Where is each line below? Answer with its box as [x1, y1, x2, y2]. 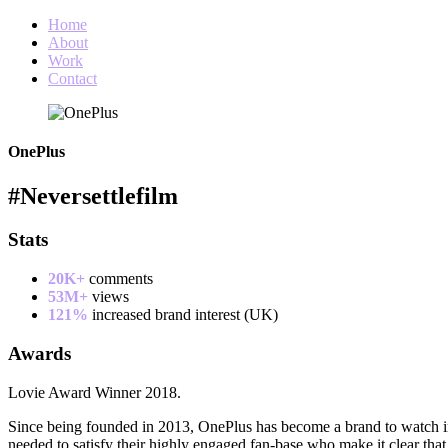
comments [89, 270, 153, 288]
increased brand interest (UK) [92, 306, 278, 324]
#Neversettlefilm [8, 182, 178, 209]
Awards [8, 342, 71, 364]
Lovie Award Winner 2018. [8, 383, 181, 401]
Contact [48, 70, 97, 87]
